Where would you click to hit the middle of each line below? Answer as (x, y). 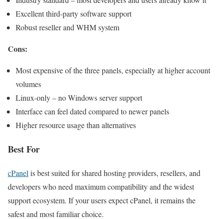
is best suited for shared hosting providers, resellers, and (114, 173)
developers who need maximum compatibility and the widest (101, 186)
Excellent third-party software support (74, 14)
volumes (28, 84)
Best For (24, 149)
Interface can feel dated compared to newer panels (92, 111)
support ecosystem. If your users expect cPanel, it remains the (102, 200)
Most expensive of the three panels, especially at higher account (113, 70)
